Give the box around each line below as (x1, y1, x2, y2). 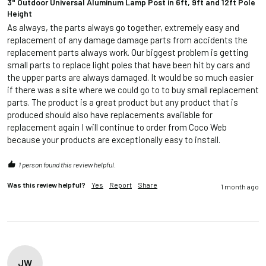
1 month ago (221, 182, 259, 191)
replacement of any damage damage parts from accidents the (7, 34, 248, 46)
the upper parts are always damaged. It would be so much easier (7, 72, 254, 83)
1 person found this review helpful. (18, 160, 116, 169)
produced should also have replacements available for (7, 109, 213, 121)
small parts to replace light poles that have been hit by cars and (7, 59, 250, 71)
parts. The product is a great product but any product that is (7, 97, 238, 108)
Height (7, 8, 32, 18)
